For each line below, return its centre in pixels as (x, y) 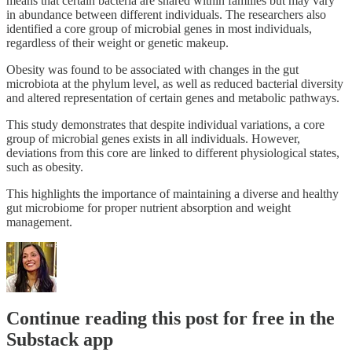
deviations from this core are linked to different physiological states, (173, 152)
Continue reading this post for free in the (170, 318)
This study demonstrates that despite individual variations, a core (165, 124)
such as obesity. (45, 167)
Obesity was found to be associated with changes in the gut (152, 69)
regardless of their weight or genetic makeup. (117, 42)
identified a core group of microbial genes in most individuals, (159, 28)
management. (39, 222)
